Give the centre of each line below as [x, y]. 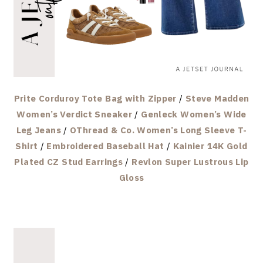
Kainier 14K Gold [210, 146]
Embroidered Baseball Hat [105, 146]
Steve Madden [217, 98]
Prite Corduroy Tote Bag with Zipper [95, 98]
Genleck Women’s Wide [194, 114]
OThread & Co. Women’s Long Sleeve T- [159, 130]
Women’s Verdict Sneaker [74, 114]
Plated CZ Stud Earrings [69, 161]
